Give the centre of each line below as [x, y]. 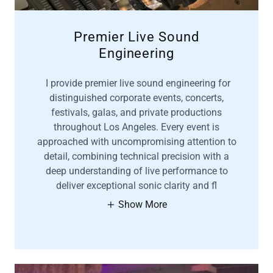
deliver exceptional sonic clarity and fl [136, 186]
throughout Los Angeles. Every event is [136, 127]
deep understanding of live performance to [136, 171]
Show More [143, 205]
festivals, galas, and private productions [136, 112]
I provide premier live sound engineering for [136, 83]
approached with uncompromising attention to [136, 142]
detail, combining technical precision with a [136, 156]
